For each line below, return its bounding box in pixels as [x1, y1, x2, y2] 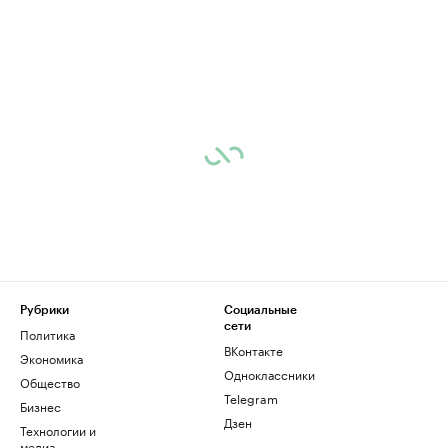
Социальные [224, 304, 297, 317]
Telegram [224, 388, 278, 408]
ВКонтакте [224, 340, 283, 360]
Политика [20, 324, 75, 344]
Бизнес [20, 396, 61, 416]
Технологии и [20, 420, 96, 440]
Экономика [20, 348, 83, 368]
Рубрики [20, 304, 69, 317]
